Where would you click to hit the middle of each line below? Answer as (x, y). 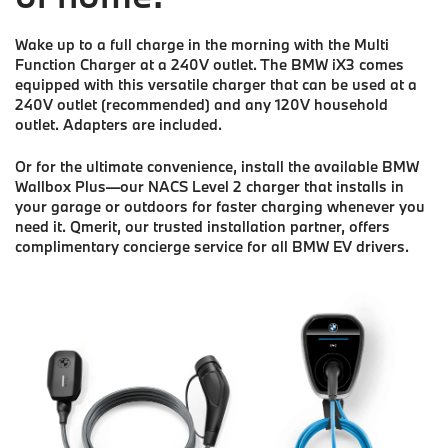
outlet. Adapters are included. (118, 124)
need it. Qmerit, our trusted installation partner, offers (202, 226)
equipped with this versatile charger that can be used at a (216, 84)
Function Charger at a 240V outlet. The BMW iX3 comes (209, 64)
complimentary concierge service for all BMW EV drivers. (212, 246)
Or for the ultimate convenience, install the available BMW (217, 166)
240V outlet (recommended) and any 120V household (201, 104)
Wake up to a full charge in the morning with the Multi (202, 44)
